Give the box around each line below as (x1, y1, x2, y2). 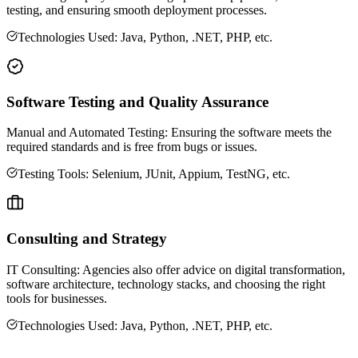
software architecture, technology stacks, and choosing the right (6, 276, 325, 291)
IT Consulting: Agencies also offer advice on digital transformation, (6, 262, 345, 276)
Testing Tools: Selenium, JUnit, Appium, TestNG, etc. (18, 167, 290, 181)
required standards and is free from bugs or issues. (6, 140, 257, 154)
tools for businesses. (6, 291, 107, 305)
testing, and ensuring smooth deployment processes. (6, 3, 267, 17)
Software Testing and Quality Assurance (6, 93, 268, 110)
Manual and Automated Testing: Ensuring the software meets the (6, 125, 332, 140)
